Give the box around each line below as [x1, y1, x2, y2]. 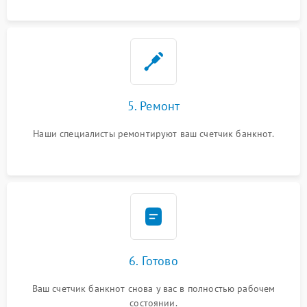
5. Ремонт [127, 97, 180, 114]
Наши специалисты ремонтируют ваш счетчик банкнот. [33, 127, 274, 140]
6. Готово [129, 252, 178, 269]
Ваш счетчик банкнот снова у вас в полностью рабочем [32, 282, 275, 295]
